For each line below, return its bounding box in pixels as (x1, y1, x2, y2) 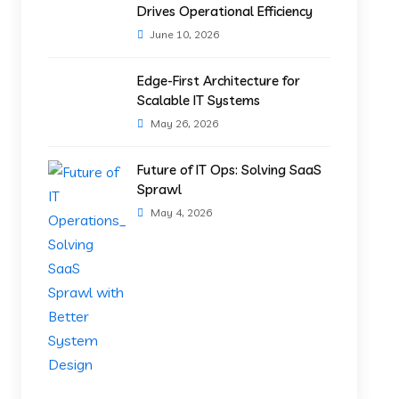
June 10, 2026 (148, 28, 220, 41)
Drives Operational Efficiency (137, 3, 313, 20)
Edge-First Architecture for (137, 72, 301, 89)
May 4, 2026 (148, 206, 213, 219)
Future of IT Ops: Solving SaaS (137, 161, 322, 178)
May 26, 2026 (148, 117, 219, 130)
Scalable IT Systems (137, 92, 261, 109)
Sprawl (137, 181, 183, 198)
